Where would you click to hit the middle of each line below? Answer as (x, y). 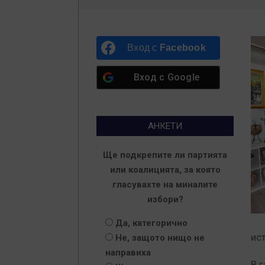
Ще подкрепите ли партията (165, 155)
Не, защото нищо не (160, 238)
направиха (128, 253)
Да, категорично (151, 223)
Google (183, 77)
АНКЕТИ (165, 126)
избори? (165, 199)
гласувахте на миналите (165, 185)
